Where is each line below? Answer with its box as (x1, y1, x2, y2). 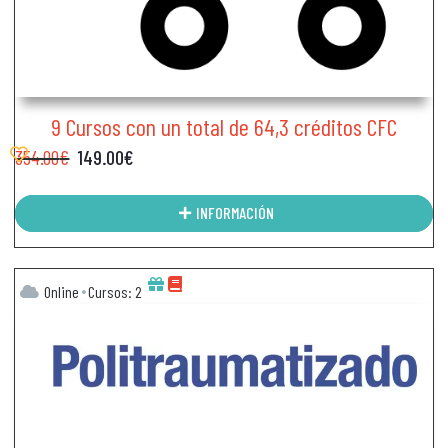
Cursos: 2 (88, 281, 143, 301)
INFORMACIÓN (195, 203, 274, 223)
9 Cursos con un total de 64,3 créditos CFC (51, 111, 397, 141)
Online (44, 281, 80, 301)
